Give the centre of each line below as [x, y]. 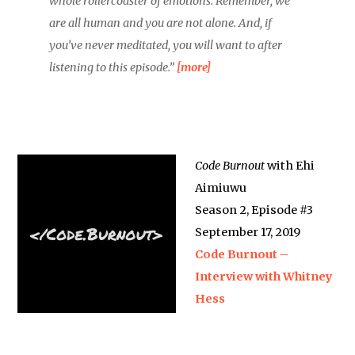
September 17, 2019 [248, 232]
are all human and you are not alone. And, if [161, 23]
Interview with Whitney [264, 277]
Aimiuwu [221, 188]
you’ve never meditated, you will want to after [166, 45]
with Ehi [290, 166]
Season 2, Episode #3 [254, 210]
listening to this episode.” [113, 67]
